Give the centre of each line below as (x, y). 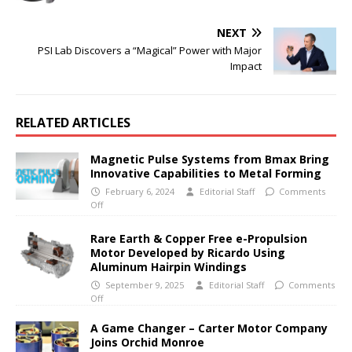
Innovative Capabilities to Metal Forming (207, 174)
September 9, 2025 (144, 285)
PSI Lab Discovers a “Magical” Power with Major (150, 50)
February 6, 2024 (139, 192)
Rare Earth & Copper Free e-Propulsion (199, 239)
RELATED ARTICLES (73, 123)
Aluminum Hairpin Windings (170, 267)
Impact (246, 66)
